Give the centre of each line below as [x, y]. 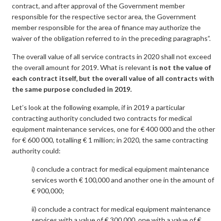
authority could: [36, 151]
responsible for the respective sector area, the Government [104, 17]
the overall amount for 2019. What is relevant [82, 67]
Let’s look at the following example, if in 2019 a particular [98, 107]
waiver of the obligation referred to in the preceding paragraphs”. [111, 38]
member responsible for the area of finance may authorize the [106, 27]
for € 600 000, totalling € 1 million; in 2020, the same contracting [110, 140]
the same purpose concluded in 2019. [72, 89]
